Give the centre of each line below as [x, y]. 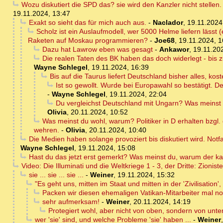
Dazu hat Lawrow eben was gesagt [97, 50]
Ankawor [174, 50]
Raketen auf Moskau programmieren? [88, 41]
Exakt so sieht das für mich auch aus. [87, 23]
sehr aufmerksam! [71, 202]
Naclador [168, 23]
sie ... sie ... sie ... [56, 175]
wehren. [47, 130]
